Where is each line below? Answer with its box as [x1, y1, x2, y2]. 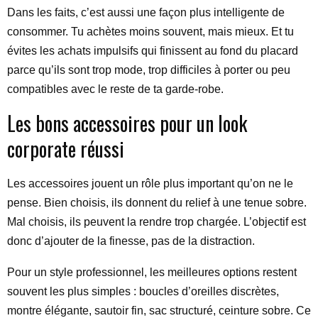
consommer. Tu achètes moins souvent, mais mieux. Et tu [7, 26, 294, 38]
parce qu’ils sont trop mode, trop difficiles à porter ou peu [7, 64, 290, 76]
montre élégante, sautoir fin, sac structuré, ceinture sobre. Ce [7, 305, 311, 317]
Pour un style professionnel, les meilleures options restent [7, 266, 297, 278]
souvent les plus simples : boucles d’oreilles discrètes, [7, 285, 279, 297]
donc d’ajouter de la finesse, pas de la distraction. [7, 235, 255, 247]
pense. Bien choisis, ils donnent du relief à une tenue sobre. [7, 197, 307, 209]
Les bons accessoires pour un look [7, 109, 247, 138]
